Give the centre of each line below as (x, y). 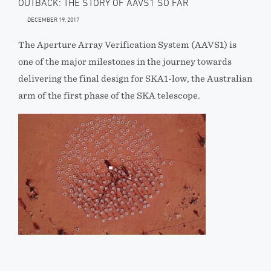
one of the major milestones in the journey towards (125, 62)
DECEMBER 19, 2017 (53, 19)
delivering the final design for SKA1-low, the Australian (135, 79)
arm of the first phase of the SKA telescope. (109, 96)
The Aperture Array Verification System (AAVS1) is (127, 45)
